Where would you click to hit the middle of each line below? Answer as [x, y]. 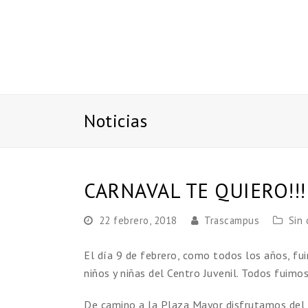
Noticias [115, 121]
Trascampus [232, 220]
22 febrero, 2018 [138, 220]
